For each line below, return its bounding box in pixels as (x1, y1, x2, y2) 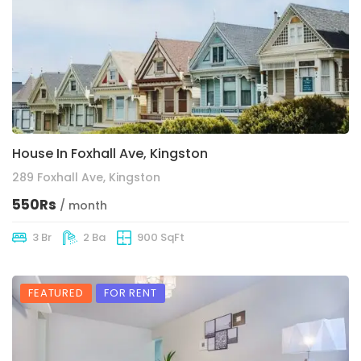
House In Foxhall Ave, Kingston (12, 144, 208, 164)
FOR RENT (103, 285, 157, 301)
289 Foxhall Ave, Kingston (12, 169, 160, 186)
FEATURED (28, 285, 84, 301)
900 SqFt (137, 230, 185, 246)
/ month (60, 197, 107, 214)
